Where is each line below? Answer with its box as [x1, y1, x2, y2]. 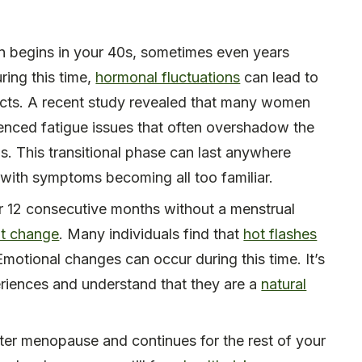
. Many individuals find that [59, 225, 244, 243]
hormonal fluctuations [95, 69, 241, 86]
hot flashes [243, 225, 318, 243]
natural [261, 276, 307, 293]
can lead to [240, 69, 319, 86]
